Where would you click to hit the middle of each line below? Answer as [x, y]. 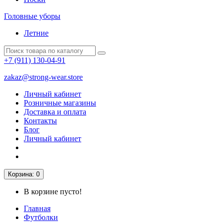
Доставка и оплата [55, 112]
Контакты [40, 121]
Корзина [20, 174]
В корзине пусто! [53, 192]
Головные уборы [32, 16]
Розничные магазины [60, 103]
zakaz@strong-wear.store [43, 77]
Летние [36, 33]
